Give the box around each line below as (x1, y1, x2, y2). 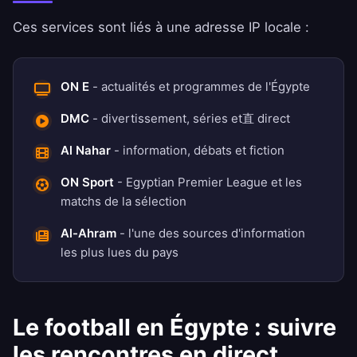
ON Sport (61, 175, 114, 190)
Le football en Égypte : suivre (13, 313, 336, 342)
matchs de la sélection (61, 194, 186, 210)
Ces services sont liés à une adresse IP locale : (13, 19, 309, 36)
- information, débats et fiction (111, 143, 284, 159)
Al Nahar (61, 143, 111, 159)
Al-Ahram (61, 226, 116, 241)
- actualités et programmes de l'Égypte (89, 79, 310, 95)
